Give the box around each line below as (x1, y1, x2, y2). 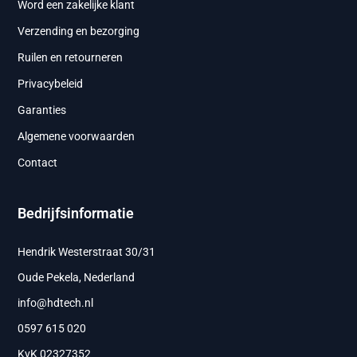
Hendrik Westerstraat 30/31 (18, 245, 156, 259)
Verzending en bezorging (18, 25, 140, 38)
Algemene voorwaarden (18, 130, 135, 143)
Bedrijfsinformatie (18, 205, 135, 222)
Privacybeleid (18, 77, 84, 91)
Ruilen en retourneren (18, 51, 124, 65)
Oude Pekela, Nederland (18, 271, 135, 284)
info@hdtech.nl (18, 296, 94, 310)
